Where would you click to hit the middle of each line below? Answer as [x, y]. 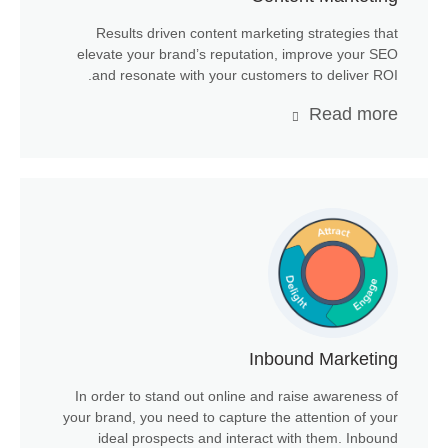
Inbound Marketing [323, 359]
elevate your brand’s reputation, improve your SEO [237, 54]
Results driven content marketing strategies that [247, 33]
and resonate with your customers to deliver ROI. [245, 75]
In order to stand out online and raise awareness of [236, 396]
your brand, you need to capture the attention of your [230, 417]
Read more [353, 114]
